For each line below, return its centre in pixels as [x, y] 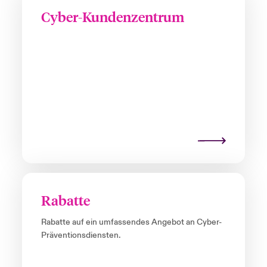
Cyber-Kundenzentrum [112, 17]
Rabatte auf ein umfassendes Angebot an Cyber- [131, 223]
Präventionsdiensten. [80, 236]
